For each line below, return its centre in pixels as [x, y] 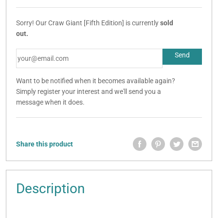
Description [50, 189]
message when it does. [50, 102]
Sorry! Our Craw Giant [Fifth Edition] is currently [88, 23]
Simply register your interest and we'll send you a [89, 92]
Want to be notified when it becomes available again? [96, 81]
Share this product [45, 144]
